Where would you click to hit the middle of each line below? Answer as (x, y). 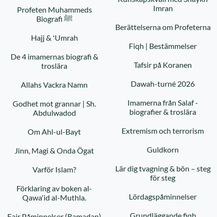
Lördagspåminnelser (163, 196)
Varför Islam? (54, 169)
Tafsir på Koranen (163, 65)
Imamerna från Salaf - (163, 102)
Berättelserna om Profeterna (163, 27)
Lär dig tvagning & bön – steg (163, 168)
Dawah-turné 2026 (163, 84)
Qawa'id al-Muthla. (54, 197)
